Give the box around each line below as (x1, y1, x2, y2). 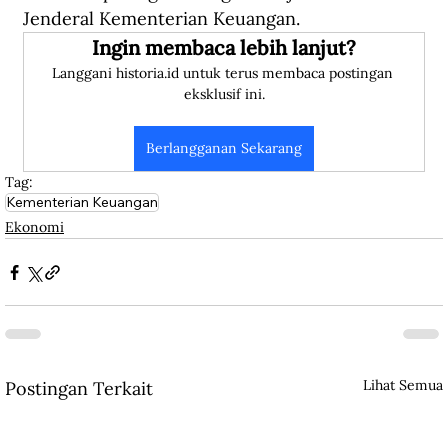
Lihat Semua (363, 376, 443, 395)
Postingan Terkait (5, 377, 153, 401)
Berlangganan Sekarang (146, 139, 302, 158)
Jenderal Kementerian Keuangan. (23, 7, 300, 31)
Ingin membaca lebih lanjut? (92, 35, 356, 61)
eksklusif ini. (183, 85, 265, 104)
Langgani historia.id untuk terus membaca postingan (51, 64, 397, 83)
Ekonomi (5, 218, 64, 237)
